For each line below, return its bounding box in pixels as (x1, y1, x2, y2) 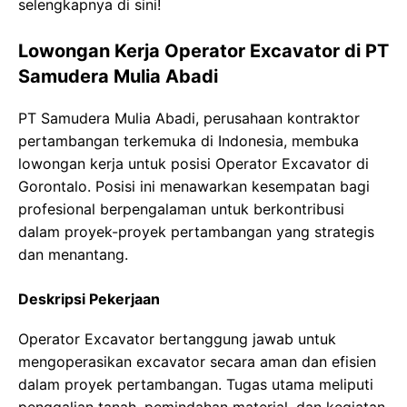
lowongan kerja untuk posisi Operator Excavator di (18, 154, 369, 174)
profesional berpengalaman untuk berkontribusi (18, 200, 344, 219)
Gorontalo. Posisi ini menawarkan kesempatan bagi (18, 177, 370, 196)
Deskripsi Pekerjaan (18, 290, 160, 309)
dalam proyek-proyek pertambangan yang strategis (18, 223, 374, 242)
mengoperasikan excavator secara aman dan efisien (18, 352, 376, 372)
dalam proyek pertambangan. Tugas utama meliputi (18, 375, 373, 394)
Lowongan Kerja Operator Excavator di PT (18, 40, 389, 63)
